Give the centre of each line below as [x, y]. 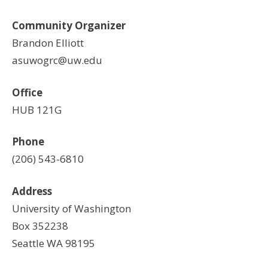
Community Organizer [69, 25]
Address [32, 191]
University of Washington [71, 208]
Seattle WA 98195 [54, 243]
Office [27, 92]
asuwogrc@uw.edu [57, 60]
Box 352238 [40, 226]
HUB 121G [37, 109]
